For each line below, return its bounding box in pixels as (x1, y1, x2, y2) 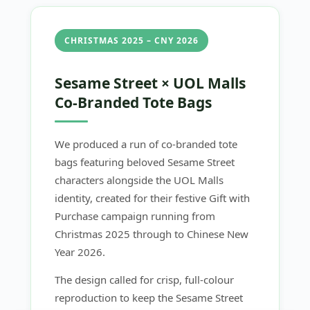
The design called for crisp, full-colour (55, 273, 234, 287)
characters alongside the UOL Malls (55, 173, 224, 188)
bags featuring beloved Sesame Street (55, 155, 235, 170)
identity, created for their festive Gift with (55, 191, 250, 206)
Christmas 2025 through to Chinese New (55, 227, 248, 241)
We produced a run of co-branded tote (55, 137, 237, 152)
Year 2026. (55, 245, 105, 259)
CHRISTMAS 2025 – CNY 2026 (64, 35, 199, 47)
